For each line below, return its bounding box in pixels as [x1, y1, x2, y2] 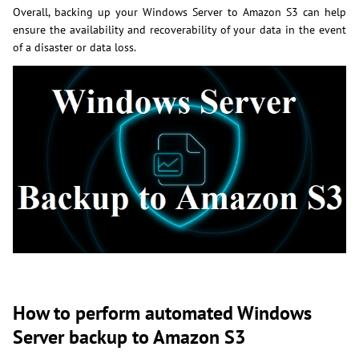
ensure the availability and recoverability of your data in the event [13, 22, 346, 38]
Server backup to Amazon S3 [13, 324, 246, 349]
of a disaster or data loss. [13, 40, 136, 55]
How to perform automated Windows [13, 300, 312, 325]
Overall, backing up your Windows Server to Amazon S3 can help [13, 5, 346, 20]
